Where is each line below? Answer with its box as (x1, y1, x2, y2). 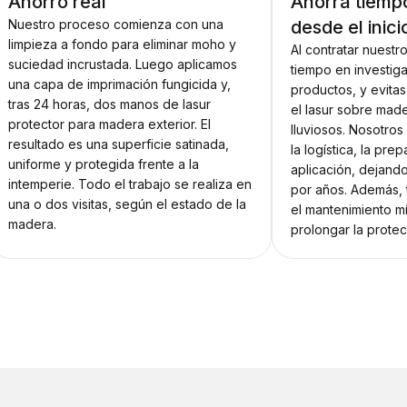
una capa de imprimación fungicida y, (7, 76, 231, 93)
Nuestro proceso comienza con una (7, 16, 223, 33)
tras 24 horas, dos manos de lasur (7, 96, 211, 113)
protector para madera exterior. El (7, 116, 211, 133)
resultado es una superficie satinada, (7, 136, 229, 153)
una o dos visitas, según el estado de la (7, 196, 246, 213)
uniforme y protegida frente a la (7, 156, 199, 173)
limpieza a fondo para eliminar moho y (7, 36, 236, 53)
